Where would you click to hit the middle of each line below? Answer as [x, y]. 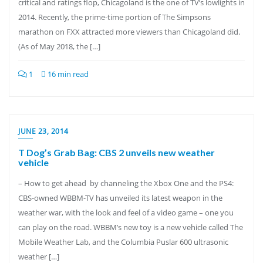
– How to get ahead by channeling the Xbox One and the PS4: [126, 183]
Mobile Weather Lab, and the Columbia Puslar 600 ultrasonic [123, 242]
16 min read [67, 74]
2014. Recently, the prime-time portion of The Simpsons [114, 17]
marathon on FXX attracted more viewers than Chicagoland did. [129, 32]
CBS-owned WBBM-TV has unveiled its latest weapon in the [120, 198]
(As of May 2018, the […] [59, 46]
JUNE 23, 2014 [43, 131]
